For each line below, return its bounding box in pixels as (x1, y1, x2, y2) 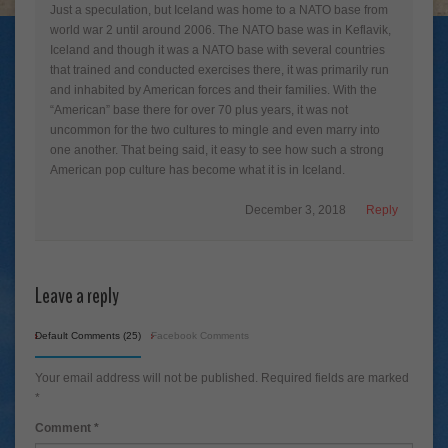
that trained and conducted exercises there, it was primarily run (50, 62, 389, 77)
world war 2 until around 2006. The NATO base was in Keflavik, (50, 22, 391, 37)
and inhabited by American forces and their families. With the (50, 82, 377, 97)
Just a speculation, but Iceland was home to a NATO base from (50, 2, 388, 17)
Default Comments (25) (35, 329, 141, 341)
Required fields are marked (261, 370, 409, 385)
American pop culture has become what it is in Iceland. (50, 162, 345, 177)
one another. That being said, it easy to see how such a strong (50, 142, 384, 157)
